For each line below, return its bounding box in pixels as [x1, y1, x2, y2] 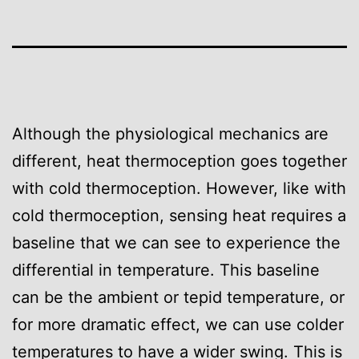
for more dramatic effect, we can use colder [12, 314, 344, 334]
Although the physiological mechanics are [12, 123, 329, 143]
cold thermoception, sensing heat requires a [12, 205, 346, 225]
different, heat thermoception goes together [12, 151, 347, 171]
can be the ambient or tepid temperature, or [12, 287, 345, 307]
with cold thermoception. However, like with [12, 178, 346, 198]
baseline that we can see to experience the [12, 232, 341, 252]
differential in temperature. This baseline [12, 260, 320, 280]
